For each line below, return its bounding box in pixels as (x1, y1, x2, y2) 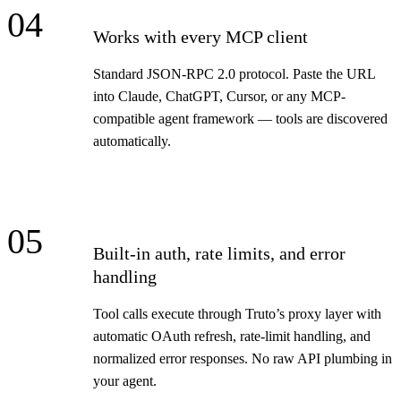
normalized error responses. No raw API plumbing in (93, 351, 392, 367)
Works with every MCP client (93, 27, 308, 47)
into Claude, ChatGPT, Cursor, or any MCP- (93, 89, 346, 105)
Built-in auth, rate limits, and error (93, 243, 346, 264)
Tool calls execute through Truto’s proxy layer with (93, 306, 381, 322)
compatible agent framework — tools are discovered (93, 111, 388, 127)
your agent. (93, 373, 157, 389)
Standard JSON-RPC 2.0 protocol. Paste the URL (93, 66, 375, 82)
